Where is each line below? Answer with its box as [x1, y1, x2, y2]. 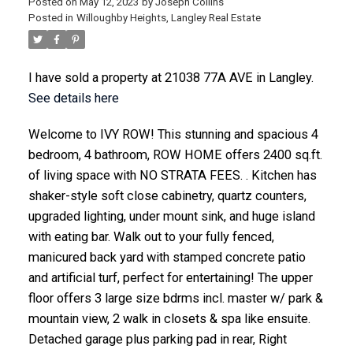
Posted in [28, 12, 73, 24]
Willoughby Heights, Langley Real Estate [76, 12, 261, 24]
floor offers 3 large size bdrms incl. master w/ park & [28, 290, 323, 306]
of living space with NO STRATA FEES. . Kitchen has [28, 167, 317, 183]
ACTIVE [240, 114, 269, 125]
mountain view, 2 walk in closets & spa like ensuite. [28, 310, 310, 326]
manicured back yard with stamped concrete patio [28, 249, 306, 265]
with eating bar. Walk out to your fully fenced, [28, 229, 274, 244]
